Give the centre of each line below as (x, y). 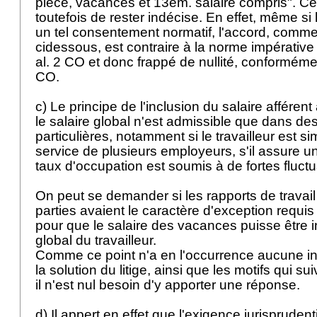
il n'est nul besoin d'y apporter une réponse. (169, 285)
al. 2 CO (60, 62)
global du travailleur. (98, 240)
